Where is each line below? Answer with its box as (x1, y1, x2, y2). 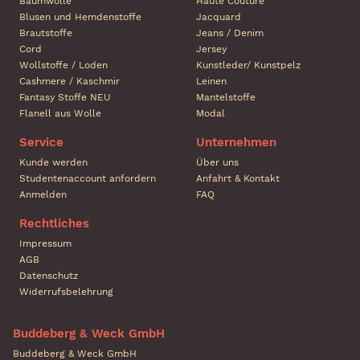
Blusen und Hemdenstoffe (19, 11, 141, 23)
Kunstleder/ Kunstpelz (196, 59, 301, 72)
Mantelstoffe (196, 92, 256, 104)
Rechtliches (19, 216, 89, 231)
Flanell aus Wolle (19, 108, 101, 120)
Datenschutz (19, 270, 78, 282)
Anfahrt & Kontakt (196, 173, 280, 185)
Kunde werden (19, 157, 88, 169)
